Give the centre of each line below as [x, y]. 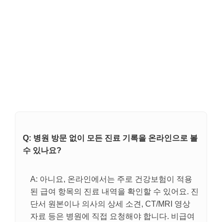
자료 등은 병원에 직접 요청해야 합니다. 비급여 [112, 216]
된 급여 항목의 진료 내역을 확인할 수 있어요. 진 [114, 191]
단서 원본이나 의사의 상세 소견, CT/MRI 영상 [110, 204]
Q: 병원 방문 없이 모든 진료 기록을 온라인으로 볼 [110, 138]
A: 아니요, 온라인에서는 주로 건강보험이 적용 [111, 179]
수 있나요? [42, 150]
